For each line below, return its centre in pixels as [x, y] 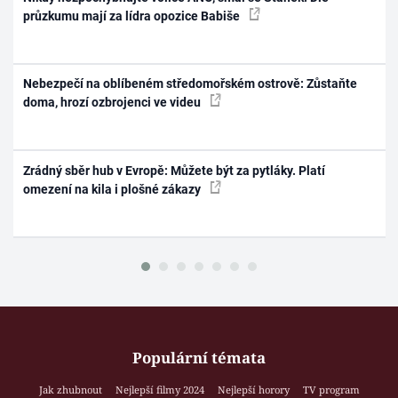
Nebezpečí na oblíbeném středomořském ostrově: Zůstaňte [191, 84]
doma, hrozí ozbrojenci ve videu [114, 103]
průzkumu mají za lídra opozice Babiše [133, 16]
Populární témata [199, 358]
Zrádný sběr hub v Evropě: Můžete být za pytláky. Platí [175, 170]
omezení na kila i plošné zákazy [114, 189]
